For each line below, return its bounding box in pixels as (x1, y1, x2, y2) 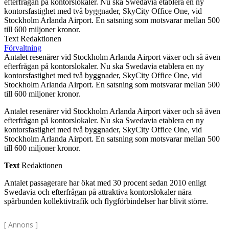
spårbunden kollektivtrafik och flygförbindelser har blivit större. (4, 197, 208, 206)
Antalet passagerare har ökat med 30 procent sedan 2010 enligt (4, 178, 206, 188)
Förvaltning (4, 43, 41, 53)
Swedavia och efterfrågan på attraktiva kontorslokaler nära (4, 188, 192, 197)
